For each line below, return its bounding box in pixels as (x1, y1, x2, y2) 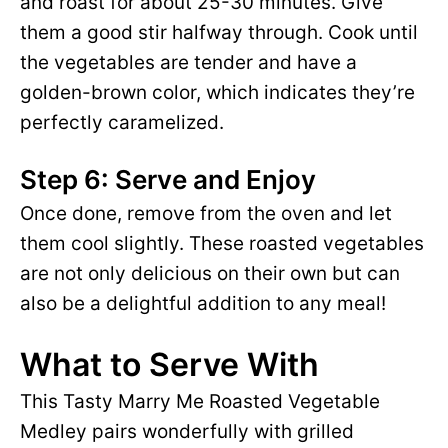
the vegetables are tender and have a (20, 51, 357, 75)
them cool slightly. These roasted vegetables (20, 232, 424, 256)
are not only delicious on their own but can (20, 262, 400, 286)
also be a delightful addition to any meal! (20, 292, 386, 316)
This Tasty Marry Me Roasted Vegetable (20, 390, 380, 414)
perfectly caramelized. (20, 111, 224, 135)
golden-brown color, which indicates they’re (20, 81, 415, 105)
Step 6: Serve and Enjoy (20, 164, 316, 196)
